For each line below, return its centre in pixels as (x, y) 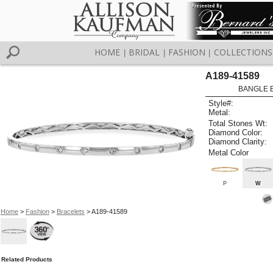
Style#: (221, 104)
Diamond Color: (236, 132)
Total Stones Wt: (238, 123)
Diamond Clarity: (238, 141)
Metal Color (229, 152)
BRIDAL (144, 52)
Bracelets (70, 211)
